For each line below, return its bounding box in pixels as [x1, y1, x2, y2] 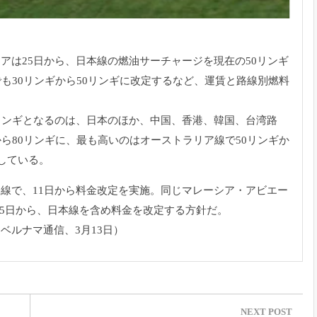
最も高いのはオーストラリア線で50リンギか [76, 134, 289, 146]
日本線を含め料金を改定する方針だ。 [47, 204, 228, 217]
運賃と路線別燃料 [204, 75, 289, 87]
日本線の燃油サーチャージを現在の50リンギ [76, 55, 289, 67]
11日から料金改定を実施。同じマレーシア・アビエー [33, 185, 288, 197]
